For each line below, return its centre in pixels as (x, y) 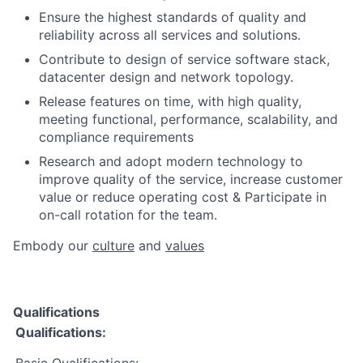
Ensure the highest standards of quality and (173, 17)
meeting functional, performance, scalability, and (188, 119)
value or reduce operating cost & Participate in (183, 197)
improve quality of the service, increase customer (191, 179)
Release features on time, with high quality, (170, 101)
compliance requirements (116, 137)
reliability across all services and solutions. (170, 35)
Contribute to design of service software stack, (184, 59)
